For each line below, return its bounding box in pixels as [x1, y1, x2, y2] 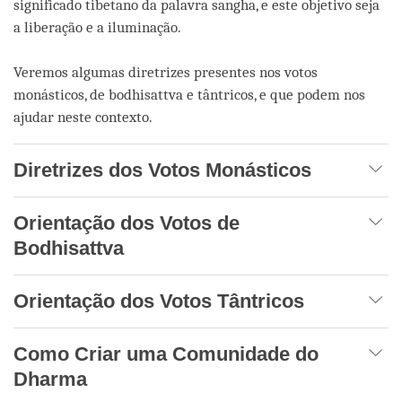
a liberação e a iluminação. [13, 18, 181, 36]
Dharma [13, 367, 87, 390]
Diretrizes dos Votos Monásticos [13, 158, 311, 181]
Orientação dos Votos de [13, 211, 240, 234]
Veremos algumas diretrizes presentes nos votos [13, 63, 318, 81]
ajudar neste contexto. [13, 108, 153, 126]
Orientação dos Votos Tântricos [13, 289, 304, 312]
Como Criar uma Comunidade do [13, 342, 319, 365]
